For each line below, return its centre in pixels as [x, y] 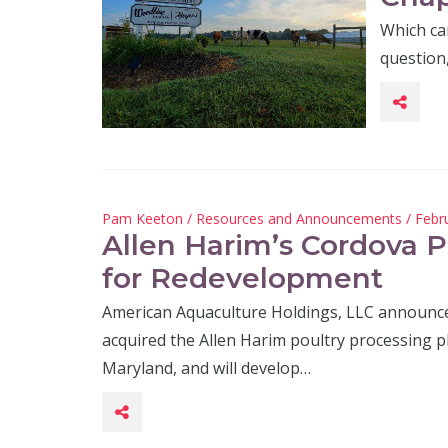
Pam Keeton [142, 218]
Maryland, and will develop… [206, 367]
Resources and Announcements [299, 218]
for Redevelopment [242, 277]
